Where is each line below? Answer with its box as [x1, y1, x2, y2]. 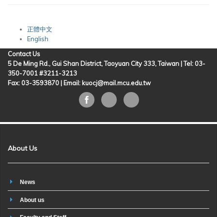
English [27, 35, 48, 43]
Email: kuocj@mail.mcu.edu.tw [63, 79, 151, 87]
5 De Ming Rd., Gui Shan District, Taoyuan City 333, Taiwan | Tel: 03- [8, 60, 205, 68]
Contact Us [8, 50, 40, 58]
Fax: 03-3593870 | [8, 79, 63, 87]
